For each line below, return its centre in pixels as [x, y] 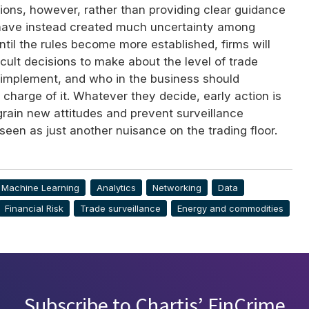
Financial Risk [34, 209]
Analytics [116, 188]
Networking [177, 188]
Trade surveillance [121, 209]
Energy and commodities [231, 209]
